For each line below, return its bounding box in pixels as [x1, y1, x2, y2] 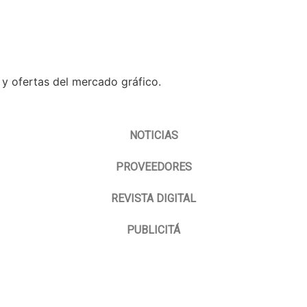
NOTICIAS [129, 129, 178, 142]
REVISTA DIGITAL [111, 192, 196, 205]
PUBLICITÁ [127, 223, 180, 236]
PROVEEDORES [115, 160, 192, 173]
